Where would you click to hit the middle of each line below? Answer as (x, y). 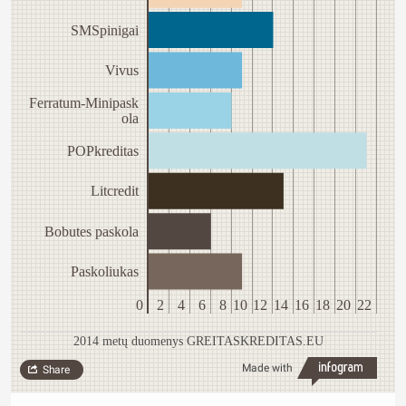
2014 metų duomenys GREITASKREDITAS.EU (198, 342)
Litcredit (115, 191)
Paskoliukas (105, 272)
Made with (267, 368)
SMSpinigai (105, 30)
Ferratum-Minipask (84, 103)
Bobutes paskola (92, 231)
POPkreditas (103, 151)
